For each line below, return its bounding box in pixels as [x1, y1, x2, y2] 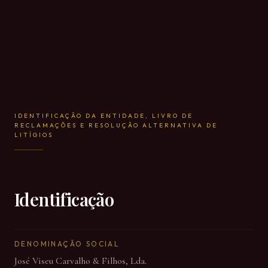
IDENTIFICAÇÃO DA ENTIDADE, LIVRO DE [14, 112, 193, 120]
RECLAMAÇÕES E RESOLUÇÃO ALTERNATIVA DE [14, 121, 218, 129]
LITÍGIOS [14, 131, 53, 139]
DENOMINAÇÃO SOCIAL [14, 239, 120, 248]
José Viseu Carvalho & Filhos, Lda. [14, 255, 147, 267]
